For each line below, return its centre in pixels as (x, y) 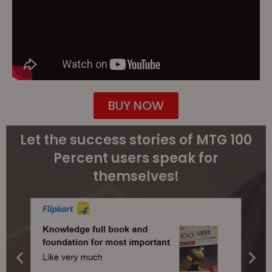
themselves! (136, 177)
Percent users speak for (136, 158)
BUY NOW (136, 106)
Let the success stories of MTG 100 (136, 140)
